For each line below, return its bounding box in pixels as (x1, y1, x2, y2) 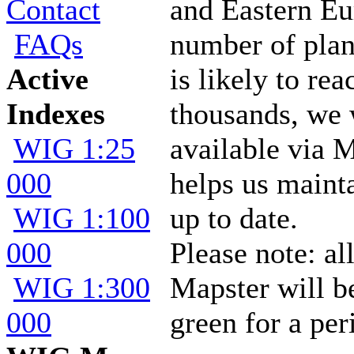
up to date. (170, 201, 298, 235)
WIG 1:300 (13, 271, 150, 304)
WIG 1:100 (13, 201, 150, 235)
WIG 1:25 (13, 132, 135, 165)
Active (6, 62, 88, 96)
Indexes (6, 97, 105, 130)
